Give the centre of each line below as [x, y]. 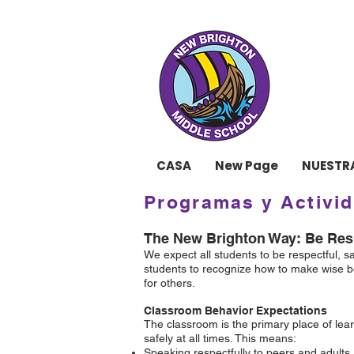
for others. [171, 283]
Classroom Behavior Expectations [235, 311]
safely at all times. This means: [220, 338]
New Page [247, 166]
